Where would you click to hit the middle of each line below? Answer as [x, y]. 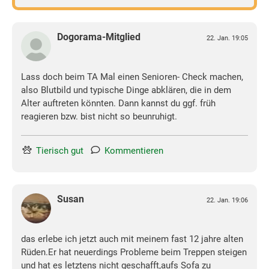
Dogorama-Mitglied [99, 37]
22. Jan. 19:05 [227, 38]
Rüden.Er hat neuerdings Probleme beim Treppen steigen [134, 252]
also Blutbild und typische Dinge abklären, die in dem [126, 90]
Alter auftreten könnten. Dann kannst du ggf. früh [118, 104]
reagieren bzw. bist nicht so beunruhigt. [99, 117]
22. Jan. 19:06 [227, 201]
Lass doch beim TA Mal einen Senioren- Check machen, [132, 77]
